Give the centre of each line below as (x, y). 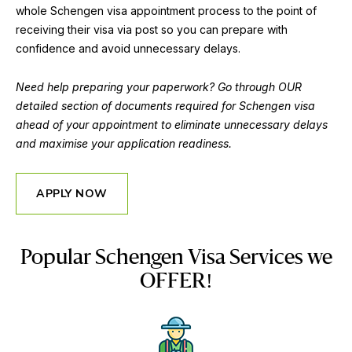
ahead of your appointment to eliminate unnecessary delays (172, 125)
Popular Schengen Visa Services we (176, 258)
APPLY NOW (72, 194)
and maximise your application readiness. (124, 144)
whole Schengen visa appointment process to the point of (166, 11)
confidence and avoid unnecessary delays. (128, 49)
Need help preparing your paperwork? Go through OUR (159, 87)
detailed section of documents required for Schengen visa (165, 106)
